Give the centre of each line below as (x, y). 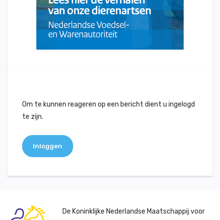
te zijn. (33, 117)
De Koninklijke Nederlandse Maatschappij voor (134, 211)
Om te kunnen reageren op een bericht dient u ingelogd (109, 104)
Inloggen (48, 146)
